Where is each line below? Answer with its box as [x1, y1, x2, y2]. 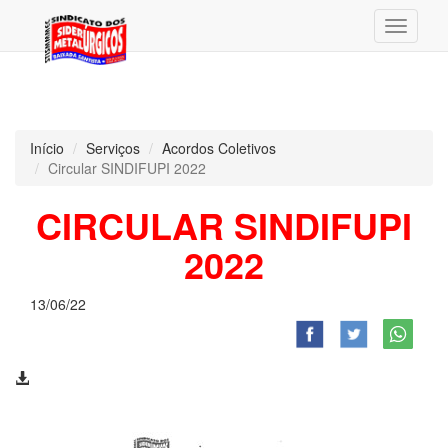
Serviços [86, 138, 140, 158]
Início [30, 138, 64, 158]
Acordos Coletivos [162, 138, 276, 158]
